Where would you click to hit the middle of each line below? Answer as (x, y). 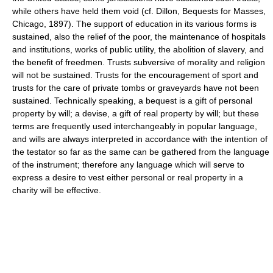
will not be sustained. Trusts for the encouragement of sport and (135, 75)
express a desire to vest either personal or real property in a (128, 177)
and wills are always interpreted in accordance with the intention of (140, 139)
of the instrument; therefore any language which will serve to (128, 164)
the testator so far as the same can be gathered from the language (141, 151)
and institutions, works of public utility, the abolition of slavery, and (138, 49)
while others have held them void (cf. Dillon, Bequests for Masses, (139, 11)
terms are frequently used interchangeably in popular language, (135, 126)
